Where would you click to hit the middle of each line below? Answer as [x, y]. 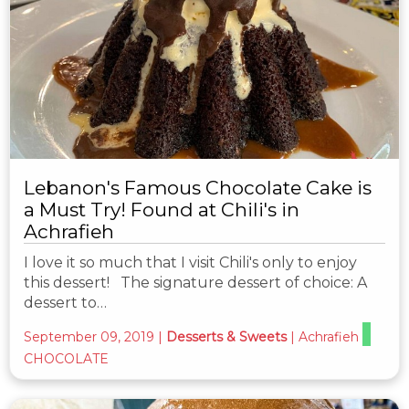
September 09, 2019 [89, 337]
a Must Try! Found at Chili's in [162, 210]
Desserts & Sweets [226, 337]
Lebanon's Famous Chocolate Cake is [198, 188]
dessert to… [65, 303]
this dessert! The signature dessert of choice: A [195, 283]
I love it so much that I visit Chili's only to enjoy [190, 263]
